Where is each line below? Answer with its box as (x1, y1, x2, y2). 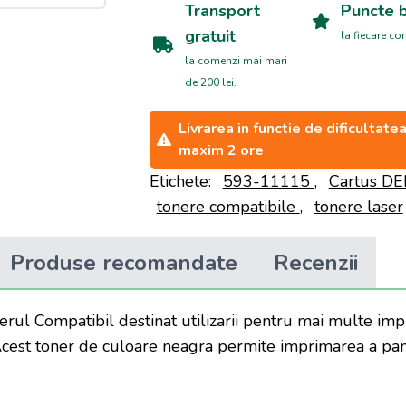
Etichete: (149, 170, 211, 192)
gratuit (184, 25, 236, 47)
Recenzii (274, 248, 358, 277)
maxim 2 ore (178, 140, 264, 160)
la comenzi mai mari (184, 53, 287, 68)
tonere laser (314, 196, 403, 217)
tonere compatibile (156, 196, 300, 217)
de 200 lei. (184, 75, 237, 90)
